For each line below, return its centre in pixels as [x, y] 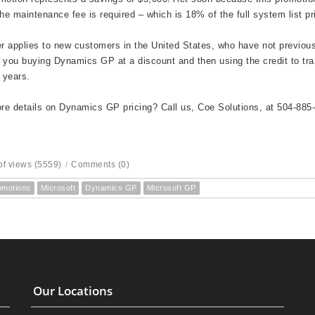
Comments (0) [100, 165]
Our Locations [73, 290]
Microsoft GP [171, 188]
